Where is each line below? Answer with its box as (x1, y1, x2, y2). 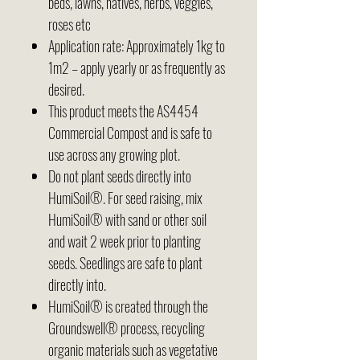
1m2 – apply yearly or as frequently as (48, 56, 225, 78)
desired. (48, 78, 84, 100)
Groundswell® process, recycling (48, 317, 205, 338)
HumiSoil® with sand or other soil (48, 208, 207, 230)
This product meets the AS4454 (48, 100, 198, 121)
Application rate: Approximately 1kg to (48, 35, 225, 56)
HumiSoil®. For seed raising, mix (48, 186, 202, 208)
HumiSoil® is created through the (48, 295, 208, 317)
